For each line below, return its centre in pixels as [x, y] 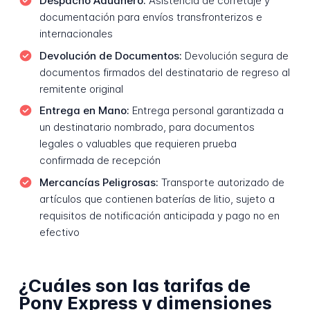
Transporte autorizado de [221, 182]
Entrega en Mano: [84, 111]
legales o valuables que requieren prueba [138, 144]
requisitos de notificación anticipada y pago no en [159, 215]
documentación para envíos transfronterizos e [151, 17]
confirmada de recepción [100, 161]
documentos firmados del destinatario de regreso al [164, 72]
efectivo [59, 232]
